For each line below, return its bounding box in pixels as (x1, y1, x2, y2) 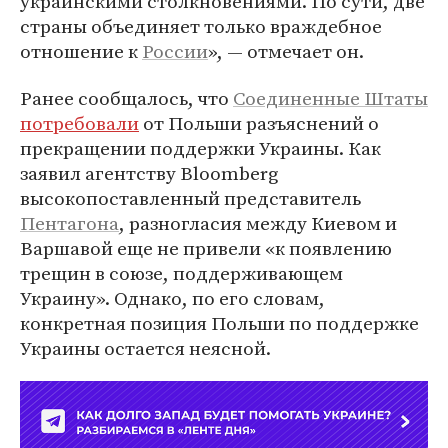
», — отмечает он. (208, 38, 364, 64)
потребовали (20, 110, 139, 136)
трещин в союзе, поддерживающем (20, 260, 343, 286)
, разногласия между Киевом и (119, 210, 397, 236)
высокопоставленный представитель (20, 185, 361, 211)
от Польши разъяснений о (139, 110, 379, 136)
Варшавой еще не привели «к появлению (20, 235, 392, 261)
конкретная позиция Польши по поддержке (20, 310, 419, 336)
